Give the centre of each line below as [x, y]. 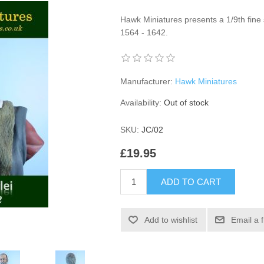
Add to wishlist [171, 220]
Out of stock [187, 103]
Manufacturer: [147, 81]
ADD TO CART [191, 182]
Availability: [141, 103]
